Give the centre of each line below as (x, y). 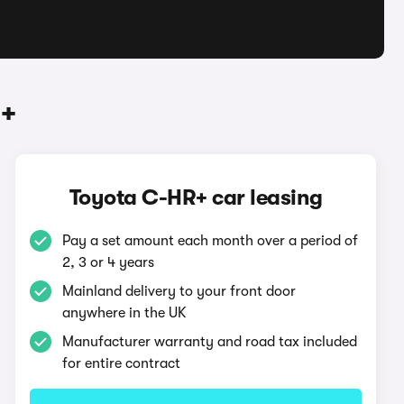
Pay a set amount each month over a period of (211, 241)
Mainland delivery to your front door (179, 291)
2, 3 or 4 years (109, 262)
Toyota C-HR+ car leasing (196, 197)
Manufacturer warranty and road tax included (210, 342)
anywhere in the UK (125, 313)
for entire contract (122, 363)
